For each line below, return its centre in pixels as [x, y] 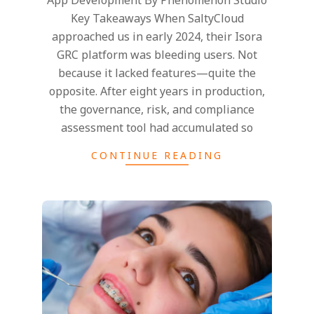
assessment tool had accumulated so [157, 127]
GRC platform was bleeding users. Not [157, 54]
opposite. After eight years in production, [157, 91]
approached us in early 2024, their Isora [157, 36]
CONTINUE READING [157, 155]
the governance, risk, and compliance [157, 109]
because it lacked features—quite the [157, 73]
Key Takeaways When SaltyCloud [157, 18]
